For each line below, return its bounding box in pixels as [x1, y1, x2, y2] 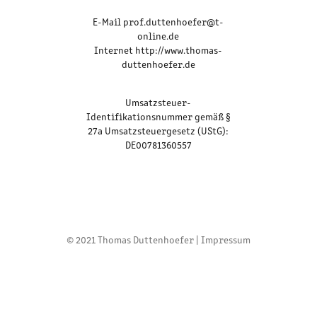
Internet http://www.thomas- [94, 43, 223, 57]
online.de [137, 29, 180, 42]
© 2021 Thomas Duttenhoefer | [67, 233, 201, 246]
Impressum [201, 233, 250, 246]
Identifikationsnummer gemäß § [86, 110, 231, 123]
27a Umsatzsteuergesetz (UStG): [88, 124, 229, 137]
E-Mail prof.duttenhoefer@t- [93, 15, 224, 28]
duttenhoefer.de [121, 57, 195, 71]
